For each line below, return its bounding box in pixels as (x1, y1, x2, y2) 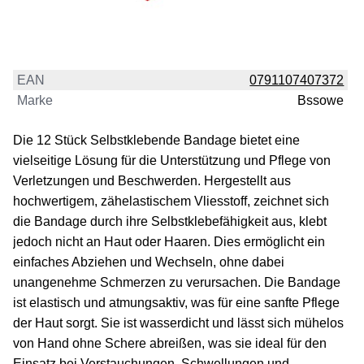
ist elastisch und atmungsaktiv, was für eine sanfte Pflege (13, 296, 340, 310)
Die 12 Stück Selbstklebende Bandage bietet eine (13, 133, 300, 148)
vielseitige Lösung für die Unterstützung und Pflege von (13, 154, 331, 168)
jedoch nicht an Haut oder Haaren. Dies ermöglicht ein (13, 235, 325, 249)
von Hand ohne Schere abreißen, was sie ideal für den (13, 336, 327, 351)
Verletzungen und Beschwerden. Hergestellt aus (13, 174, 291, 188)
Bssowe (297, 93, 344, 108)
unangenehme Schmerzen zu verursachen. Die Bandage (13, 275, 340, 290)
